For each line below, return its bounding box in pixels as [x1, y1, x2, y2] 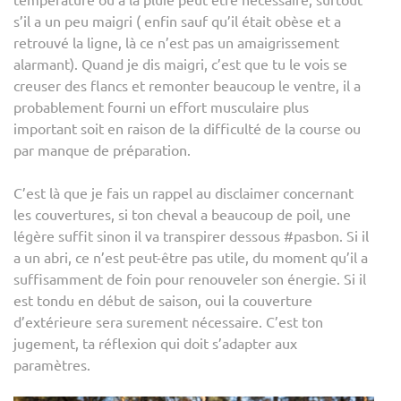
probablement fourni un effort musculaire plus [13, 97, 309, 115]
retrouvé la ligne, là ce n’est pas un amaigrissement [13, 32, 339, 51]
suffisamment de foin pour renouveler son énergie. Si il [13, 269, 366, 287]
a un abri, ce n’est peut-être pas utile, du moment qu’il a [13, 247, 368, 266]
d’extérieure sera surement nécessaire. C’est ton [13, 311, 323, 330]
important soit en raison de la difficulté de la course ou [13, 118, 361, 137]
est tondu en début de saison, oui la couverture [13, 290, 312, 309]
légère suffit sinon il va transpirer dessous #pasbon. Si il [13, 226, 369, 244]
